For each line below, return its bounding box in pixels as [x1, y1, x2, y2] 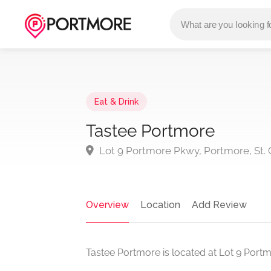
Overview [86, 199, 129, 211]
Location [140, 199, 180, 211]
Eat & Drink [94, 97, 139, 106]
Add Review [192, 199, 247, 211]
